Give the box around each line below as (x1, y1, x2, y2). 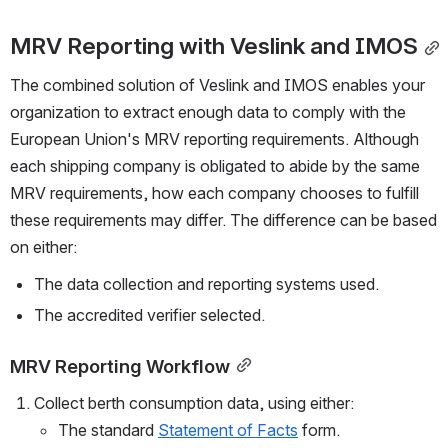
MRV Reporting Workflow (10, 355, 230, 378)
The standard (58, 420, 158, 441)
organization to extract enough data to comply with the (10, 102, 406, 123)
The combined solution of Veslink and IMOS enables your (10, 75, 425, 96)
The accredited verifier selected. (34, 305, 265, 326)
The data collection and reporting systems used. (34, 274, 379, 295)
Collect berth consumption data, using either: (34, 393, 354, 414)
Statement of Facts (158, 420, 298, 441)
